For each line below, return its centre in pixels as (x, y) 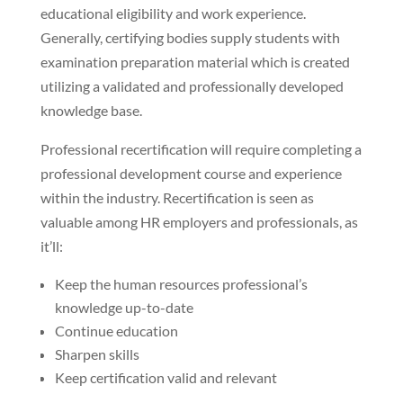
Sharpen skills (97, 354)
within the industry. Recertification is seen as (177, 197)
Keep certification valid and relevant (166, 377)
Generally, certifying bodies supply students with (190, 37)
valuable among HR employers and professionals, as (199, 221)
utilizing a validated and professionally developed (192, 85)
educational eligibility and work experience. (173, 13)
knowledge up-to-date (124, 307)
